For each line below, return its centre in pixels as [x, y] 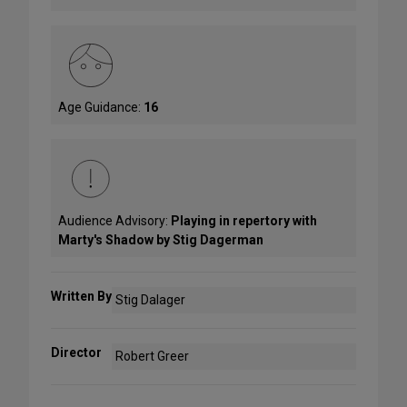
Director [76, 353]
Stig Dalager [151, 300]
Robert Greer [153, 357]
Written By [81, 297]
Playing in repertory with [244, 221]
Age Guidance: [101, 108]
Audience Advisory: [114, 221]
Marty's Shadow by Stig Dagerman [161, 240]
